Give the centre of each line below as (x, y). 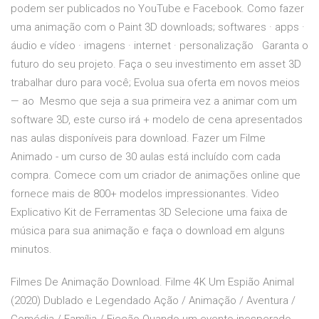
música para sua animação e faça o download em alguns (148, 231)
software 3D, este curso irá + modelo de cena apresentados (157, 120)
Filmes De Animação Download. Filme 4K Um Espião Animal (152, 282)
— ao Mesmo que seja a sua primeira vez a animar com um (154, 101)
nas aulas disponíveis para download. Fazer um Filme (138, 138)
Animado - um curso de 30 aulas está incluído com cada (146, 157)
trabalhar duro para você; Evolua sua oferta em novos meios (155, 83)
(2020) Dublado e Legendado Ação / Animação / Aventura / (153, 301)
